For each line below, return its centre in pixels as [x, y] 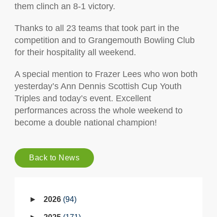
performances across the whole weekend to [99, 110]
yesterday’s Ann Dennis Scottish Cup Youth [98, 86]
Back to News [54, 158]
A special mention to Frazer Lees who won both [106, 74]
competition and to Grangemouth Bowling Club [105, 40]
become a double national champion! [86, 123]
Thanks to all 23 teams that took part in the [97, 28]
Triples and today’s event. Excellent [83, 98]
